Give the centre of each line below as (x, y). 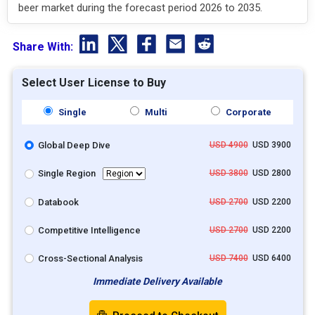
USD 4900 (229, 145)
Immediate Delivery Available (157, 282)
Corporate (248, 112)
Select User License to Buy (94, 83)
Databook (58, 202)
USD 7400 (229, 258)
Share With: (44, 46)
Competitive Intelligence (89, 230)
